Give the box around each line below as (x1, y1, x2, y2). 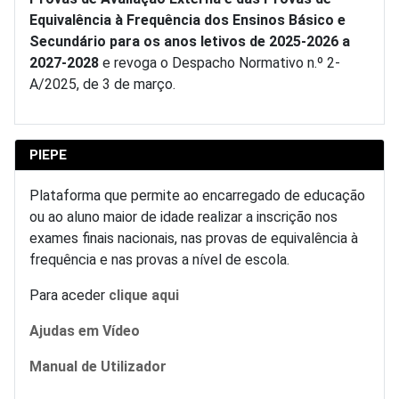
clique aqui (109, 287, 179, 305)
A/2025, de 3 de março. (29, 76, 175, 94)
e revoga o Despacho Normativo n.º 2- (99, 54, 340, 72)
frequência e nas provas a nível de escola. (29, 251, 289, 269)
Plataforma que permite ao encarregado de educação (29, 187, 365, 205)
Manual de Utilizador (29, 358, 167, 376)
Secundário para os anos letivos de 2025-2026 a (29, 33, 350, 51)
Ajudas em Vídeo (29, 322, 140, 340)
